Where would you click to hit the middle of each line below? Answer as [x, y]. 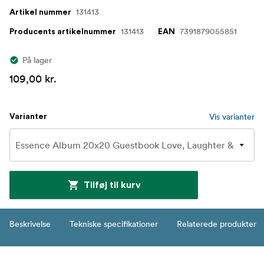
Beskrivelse [30, 224]
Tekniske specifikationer [114, 224]
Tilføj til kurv [112, 185]
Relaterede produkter [217, 224]
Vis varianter [232, 116]
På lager [37, 60]
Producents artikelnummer [63, 32]
